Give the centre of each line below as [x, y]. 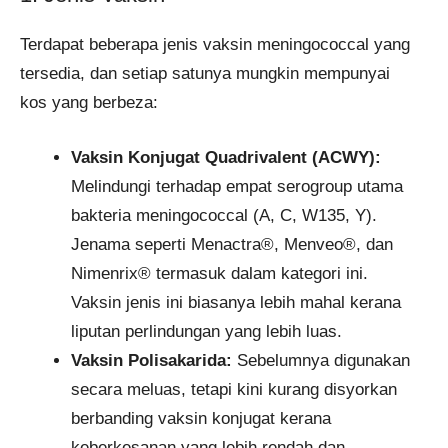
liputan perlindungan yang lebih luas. [206, 331]
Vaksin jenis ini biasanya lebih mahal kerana [236, 302]
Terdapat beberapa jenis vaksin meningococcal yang [215, 45]
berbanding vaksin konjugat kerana [201, 418]
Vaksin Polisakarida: [151, 360]
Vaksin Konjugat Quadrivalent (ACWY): [226, 157]
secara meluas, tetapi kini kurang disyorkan [234, 389]
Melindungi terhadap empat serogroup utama [237, 186]
